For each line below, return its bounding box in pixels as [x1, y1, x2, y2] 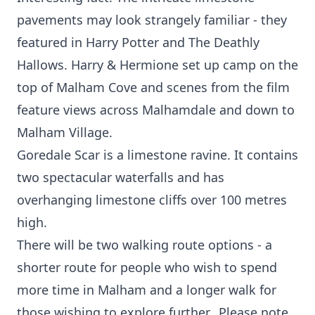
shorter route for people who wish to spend [17, 259, 277, 276]
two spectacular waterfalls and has [17, 169, 224, 186]
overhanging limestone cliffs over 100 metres [17, 191, 287, 208]
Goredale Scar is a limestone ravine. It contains [17, 146, 298, 163]
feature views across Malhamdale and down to [17, 101, 295, 118]
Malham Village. [17, 124, 112, 141]
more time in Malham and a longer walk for [17, 281, 276, 298]
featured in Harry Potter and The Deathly [17, 34, 259, 51]
